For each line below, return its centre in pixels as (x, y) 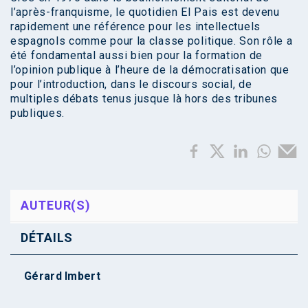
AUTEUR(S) (56, 205)
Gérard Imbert (62, 276)
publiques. (37, 113)
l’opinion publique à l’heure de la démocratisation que (150, 70)
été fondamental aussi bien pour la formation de (136, 55)
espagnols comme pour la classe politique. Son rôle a (152, 41)
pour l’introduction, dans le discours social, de (131, 84)
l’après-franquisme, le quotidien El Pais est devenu (145, 12)
